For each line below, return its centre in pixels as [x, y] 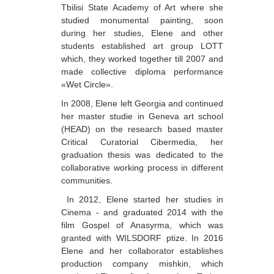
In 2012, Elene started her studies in [143, 199]
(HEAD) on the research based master [143, 129]
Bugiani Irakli [48, 77]
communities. [87, 180]
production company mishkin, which [143, 263]
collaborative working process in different [143, 167]
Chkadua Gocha [54, 206]
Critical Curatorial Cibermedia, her [143, 142]
